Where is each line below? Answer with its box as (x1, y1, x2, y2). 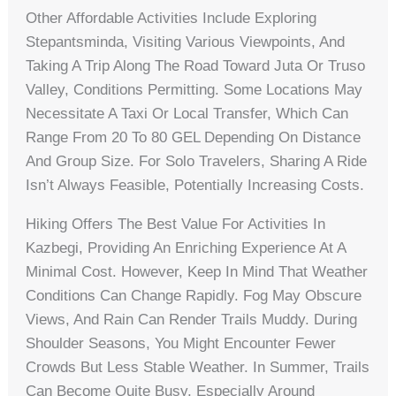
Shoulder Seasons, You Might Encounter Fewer (26, 334, 337, 352)
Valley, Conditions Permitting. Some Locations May (26, 80, 363, 98)
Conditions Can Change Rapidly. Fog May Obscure (26, 286, 362, 304)
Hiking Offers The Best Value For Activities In (26, 215, 326, 232)
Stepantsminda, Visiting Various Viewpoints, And (26, 33, 346, 50)
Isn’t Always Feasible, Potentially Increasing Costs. (26, 176, 365, 194)
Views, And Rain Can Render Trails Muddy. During (26, 310, 358, 328)
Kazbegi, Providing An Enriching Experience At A (26, 239, 346, 256)
